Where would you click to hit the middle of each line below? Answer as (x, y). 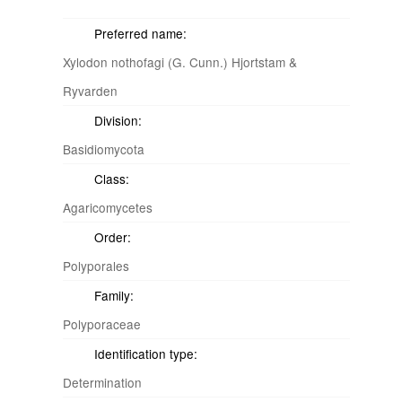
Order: (113, 237)
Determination (102, 382)
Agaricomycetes (108, 207)
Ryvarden (90, 91)
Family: (114, 295)
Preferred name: (140, 33)
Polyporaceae (102, 324)
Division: (118, 120)
